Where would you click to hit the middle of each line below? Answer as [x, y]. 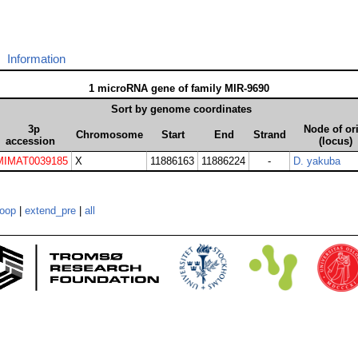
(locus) [335, 141]
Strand [270, 135]
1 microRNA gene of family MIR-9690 [179, 89]
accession [30, 141]
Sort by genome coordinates [181, 109]
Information [36, 59]
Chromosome [109, 135]
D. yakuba [317, 161]
